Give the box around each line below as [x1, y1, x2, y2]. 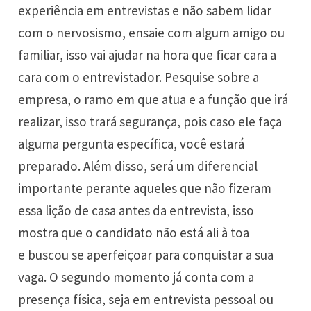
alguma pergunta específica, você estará [18, 135, 245, 152]
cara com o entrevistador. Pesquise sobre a [18, 68, 260, 85]
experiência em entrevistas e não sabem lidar [18, 1, 272, 19]
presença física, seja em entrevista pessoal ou [18, 290, 274, 308]
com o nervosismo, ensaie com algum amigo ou [18, 24, 285, 41]
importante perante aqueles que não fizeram [18, 179, 272, 196]
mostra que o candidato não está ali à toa [18, 224, 250, 241]
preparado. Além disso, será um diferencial [18, 157, 258, 174]
